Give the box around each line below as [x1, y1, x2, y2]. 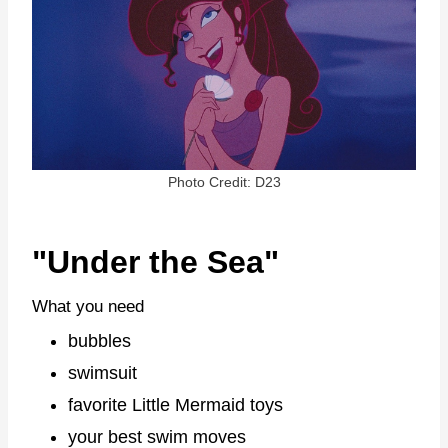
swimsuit [68, 363, 137, 384]
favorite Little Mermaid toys [68, 395, 283, 416]
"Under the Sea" [32, 243, 279, 280]
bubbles [68, 331, 131, 352]
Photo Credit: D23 [167, 173, 281, 190]
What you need [32, 296, 144, 316]
